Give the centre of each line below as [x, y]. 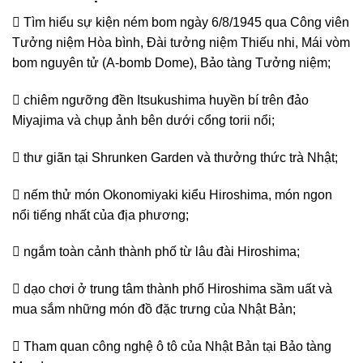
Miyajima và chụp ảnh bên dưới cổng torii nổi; [143, 120]
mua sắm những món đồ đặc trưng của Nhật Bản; [154, 310]
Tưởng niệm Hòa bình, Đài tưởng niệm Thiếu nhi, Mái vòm [181, 43]
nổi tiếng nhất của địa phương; [100, 215]
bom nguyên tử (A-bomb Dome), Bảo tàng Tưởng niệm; [171, 63]
